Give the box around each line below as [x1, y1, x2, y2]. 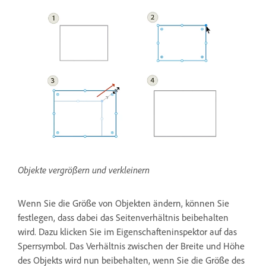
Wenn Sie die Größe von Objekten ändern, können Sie [18, 197, 229, 210]
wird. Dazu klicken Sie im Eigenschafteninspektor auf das [18, 226, 237, 238]
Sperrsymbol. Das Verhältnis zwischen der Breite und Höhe [18, 240, 245, 252]
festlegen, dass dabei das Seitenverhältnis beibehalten [18, 211, 229, 224]
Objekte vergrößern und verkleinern [18, 164, 150, 176]
